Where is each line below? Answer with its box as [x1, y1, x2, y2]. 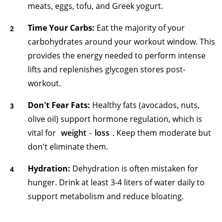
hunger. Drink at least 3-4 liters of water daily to [28, 176, 205, 188]
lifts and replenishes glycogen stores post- [28, 63, 185, 75]
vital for [28, 127, 58, 138]
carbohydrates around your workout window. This [28, 36, 215, 47]
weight [61, 127, 86, 138]
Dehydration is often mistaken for [70, 163, 198, 174]
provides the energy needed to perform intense [28, 50, 206, 61]
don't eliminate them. [28, 141, 108, 152]
